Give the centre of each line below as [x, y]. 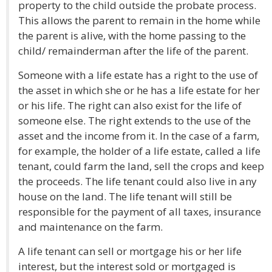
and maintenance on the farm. [90, 227]
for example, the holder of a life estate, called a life [139, 151]
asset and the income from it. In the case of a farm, [139, 136]
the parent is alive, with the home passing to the [132, 36]
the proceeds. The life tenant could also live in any [138, 181]
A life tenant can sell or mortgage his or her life [130, 251]
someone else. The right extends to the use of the [134, 121]
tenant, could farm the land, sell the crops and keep [141, 166]
